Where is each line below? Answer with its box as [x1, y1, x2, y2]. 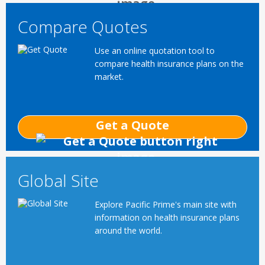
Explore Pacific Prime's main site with [95, 198, 237, 210]
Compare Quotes [18, 15, 147, 38]
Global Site [18, 169, 99, 192]
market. [95, 70, 124, 82]
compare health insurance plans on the [95, 57, 244, 69]
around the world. [95, 224, 162, 236]
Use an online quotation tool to [95, 44, 215, 56]
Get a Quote [96, 117, 169, 133]
